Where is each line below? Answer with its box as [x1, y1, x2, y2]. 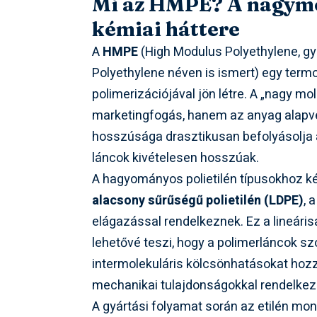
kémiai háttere [92, 17, 241, 42]
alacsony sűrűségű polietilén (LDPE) [92, 191, 304, 211]
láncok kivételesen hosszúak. [92, 149, 260, 168]
